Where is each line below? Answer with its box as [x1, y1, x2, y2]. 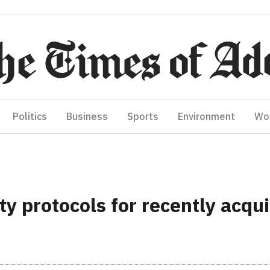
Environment [178, 110, 235, 122]
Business [66, 110, 108, 122]
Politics [13, 110, 47, 122]
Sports [127, 110, 159, 122]
